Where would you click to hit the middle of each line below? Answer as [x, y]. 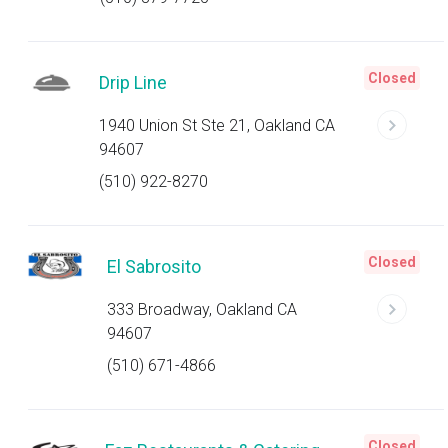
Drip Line [133, 82]
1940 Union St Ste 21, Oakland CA [217, 125]
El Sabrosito [153, 266]
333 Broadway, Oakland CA [201, 309]
